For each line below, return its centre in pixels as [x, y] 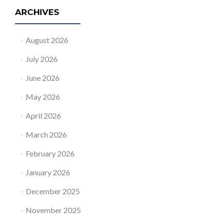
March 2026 [46, 134]
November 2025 [53, 210]
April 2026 [43, 116]
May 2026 [43, 97]
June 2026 [42, 78]
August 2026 [47, 40]
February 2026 [50, 153]
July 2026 [41, 59]
